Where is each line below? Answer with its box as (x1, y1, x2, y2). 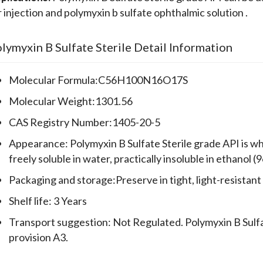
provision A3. (9, 231, 68, 244)
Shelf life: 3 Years (9, 194, 87, 208)
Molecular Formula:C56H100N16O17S (9, 73, 188, 87)
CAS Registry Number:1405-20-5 (9, 116, 160, 129)
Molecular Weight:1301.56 (9, 95, 133, 108)
